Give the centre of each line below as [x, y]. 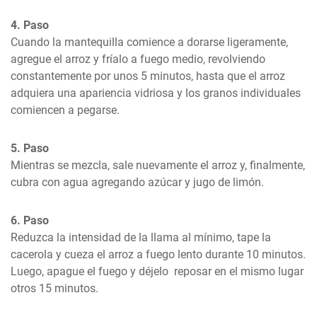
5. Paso [30, 148]
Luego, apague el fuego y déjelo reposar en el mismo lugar [157, 271]
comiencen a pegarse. [65, 110]
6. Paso [30, 220]
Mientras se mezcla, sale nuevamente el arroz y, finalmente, [158, 165]
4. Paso [30, 25]
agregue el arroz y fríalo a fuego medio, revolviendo [138, 59]
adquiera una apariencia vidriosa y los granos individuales [156, 93]
